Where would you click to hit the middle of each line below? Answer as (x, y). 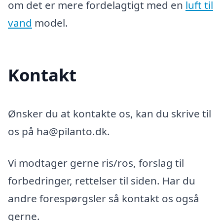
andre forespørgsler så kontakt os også (104, 198)
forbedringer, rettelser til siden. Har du (102, 180)
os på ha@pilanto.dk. (59, 131)
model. (50, 23)
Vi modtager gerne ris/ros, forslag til (96, 163)
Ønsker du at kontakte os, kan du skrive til (110, 114)
